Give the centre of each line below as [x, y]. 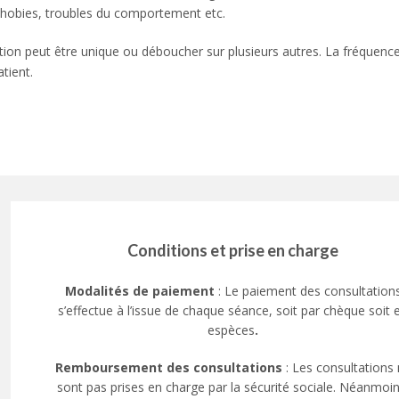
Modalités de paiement [141, 291]
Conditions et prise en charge [233, 251]
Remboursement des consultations [168, 368]
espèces [232, 330]
